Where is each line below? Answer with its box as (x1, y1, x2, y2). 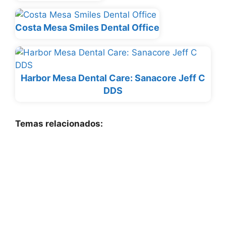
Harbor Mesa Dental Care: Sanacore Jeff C (21, 73, 205, 84)
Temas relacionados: (15, 119, 103, 129)
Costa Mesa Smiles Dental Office (15, 22, 159, 33)
